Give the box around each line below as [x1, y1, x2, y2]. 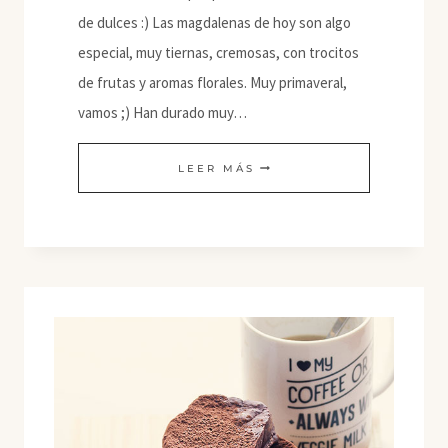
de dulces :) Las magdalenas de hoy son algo [78, 13, 351, 32]
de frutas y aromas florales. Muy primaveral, [78, 73, 347, 92]
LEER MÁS [178, 162, 255, 175]
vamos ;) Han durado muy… [78, 103, 247, 122]
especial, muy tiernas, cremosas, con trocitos [78, 43, 359, 62]
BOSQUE [254, 339, 317, 352]
